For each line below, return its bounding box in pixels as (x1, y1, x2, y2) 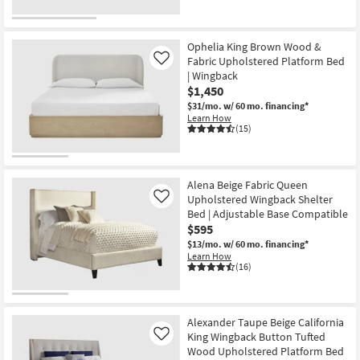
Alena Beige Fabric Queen (187, 177, 308, 192)
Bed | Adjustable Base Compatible (187, 206, 348, 221)
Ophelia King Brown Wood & (187, 39, 321, 55)
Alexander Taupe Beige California (187, 315, 344, 330)
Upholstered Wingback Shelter (187, 191, 333, 207)
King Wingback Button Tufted (187, 329, 325, 345)
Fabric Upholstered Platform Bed (187, 54, 345, 69)
